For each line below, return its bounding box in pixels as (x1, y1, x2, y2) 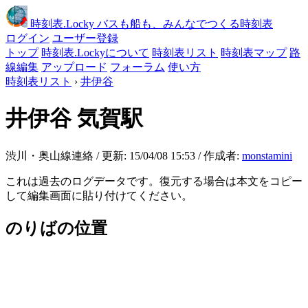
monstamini (242, 149, 292, 162)
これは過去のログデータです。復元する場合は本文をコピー (5, 175, 302, 187)
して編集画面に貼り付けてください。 (5, 189, 192, 201)
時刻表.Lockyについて (41, 47, 149, 58)
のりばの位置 (5, 219, 107, 237)
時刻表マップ (221, 47, 287, 58)
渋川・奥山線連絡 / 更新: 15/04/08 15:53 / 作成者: (5, 149, 242, 162)
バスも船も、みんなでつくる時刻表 (97, 18, 273, 30)
